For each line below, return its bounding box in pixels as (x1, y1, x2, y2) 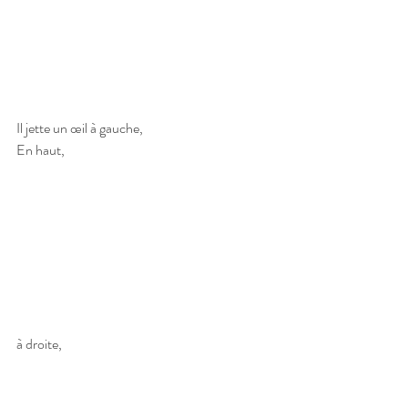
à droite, (16, 333, 65, 355)
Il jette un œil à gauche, (16, 117, 143, 139)
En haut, (16, 139, 65, 161)
